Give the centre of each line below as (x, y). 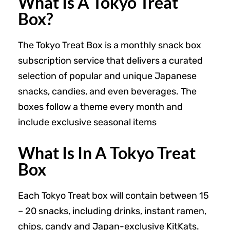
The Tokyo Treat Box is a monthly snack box (110, 45)
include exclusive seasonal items (87, 122)
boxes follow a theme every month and (100, 107)
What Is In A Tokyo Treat (107, 152)
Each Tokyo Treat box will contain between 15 (113, 195)
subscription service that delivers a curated (110, 60)
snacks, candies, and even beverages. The (107, 91)
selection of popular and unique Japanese (107, 76)
